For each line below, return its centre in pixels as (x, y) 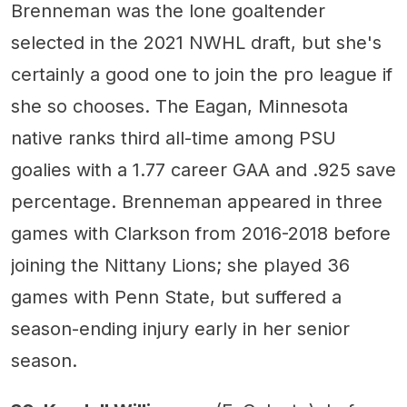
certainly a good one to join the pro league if (202, 75)
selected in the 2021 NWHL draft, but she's (196, 43)
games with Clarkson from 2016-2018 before (201, 234)
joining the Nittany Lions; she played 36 (180, 266)
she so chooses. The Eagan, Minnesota (179, 107)
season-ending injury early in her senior (180, 329)
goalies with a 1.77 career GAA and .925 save (203, 170)
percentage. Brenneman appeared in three (197, 202)
